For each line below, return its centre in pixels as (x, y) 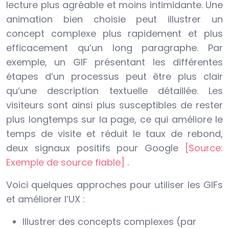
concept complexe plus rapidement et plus (114, 34)
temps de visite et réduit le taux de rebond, (114, 134)
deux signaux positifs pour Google (96, 148)
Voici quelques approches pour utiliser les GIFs (114, 185)
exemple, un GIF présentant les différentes (114, 62)
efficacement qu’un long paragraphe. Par (114, 48)
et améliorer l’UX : (45, 199)
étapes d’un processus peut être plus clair (114, 77)
